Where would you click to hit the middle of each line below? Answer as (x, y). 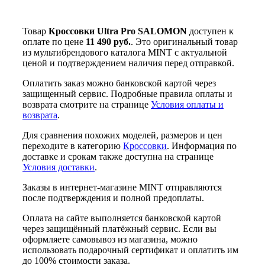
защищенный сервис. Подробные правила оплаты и (127, 94)
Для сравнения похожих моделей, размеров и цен (122, 135)
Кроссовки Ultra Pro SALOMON (118, 31)
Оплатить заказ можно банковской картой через (119, 83)
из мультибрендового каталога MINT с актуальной (125, 53)
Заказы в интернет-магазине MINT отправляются (122, 188)
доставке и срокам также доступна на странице (118, 157)
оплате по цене (54, 42)
